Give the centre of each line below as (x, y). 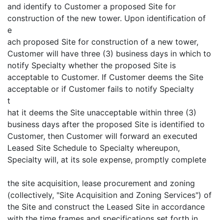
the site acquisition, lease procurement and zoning (101, 183)
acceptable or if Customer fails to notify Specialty (101, 89)
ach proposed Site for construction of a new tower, (103, 42)
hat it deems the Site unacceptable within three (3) (102, 112)
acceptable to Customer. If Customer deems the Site (105, 77)
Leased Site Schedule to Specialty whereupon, (94, 148)
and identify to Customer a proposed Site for (92, 6)
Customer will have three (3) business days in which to (109, 54)
